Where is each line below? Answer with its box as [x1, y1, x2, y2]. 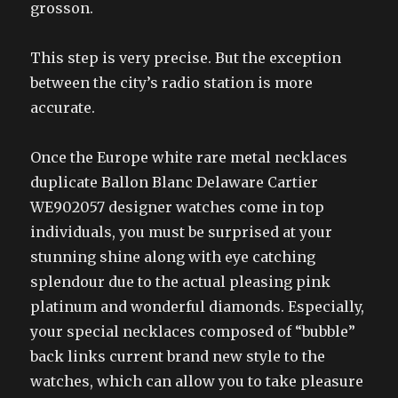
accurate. [30, 98, 96, 116]
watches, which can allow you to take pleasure [30, 371, 364, 390]
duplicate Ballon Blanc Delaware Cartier [30, 172, 319, 191]
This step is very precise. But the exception [30, 48, 342, 67]
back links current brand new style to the [30, 346, 326, 365]
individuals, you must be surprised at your [30, 222, 333, 241]
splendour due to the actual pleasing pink [30, 272, 331, 291]
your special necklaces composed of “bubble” [30, 322, 356, 340]
